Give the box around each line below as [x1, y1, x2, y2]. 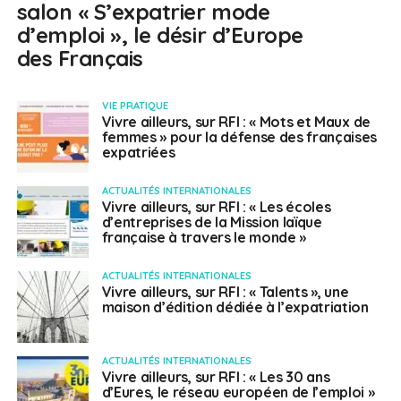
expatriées [101, 143, 175, 162]
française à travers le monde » [101, 228, 307, 247]
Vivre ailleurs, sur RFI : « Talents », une [101, 283, 349, 302]
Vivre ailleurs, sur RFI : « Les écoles [101, 198, 331, 217]
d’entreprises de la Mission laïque [101, 213, 322, 232]
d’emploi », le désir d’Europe [16, 21, 303, 49]
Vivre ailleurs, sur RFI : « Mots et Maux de [101, 113, 371, 132]
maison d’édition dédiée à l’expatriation [101, 298, 369, 317]
